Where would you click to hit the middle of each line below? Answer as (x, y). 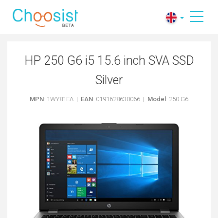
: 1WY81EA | (62, 99)
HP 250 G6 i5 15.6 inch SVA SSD (109, 61)
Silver (109, 80)
